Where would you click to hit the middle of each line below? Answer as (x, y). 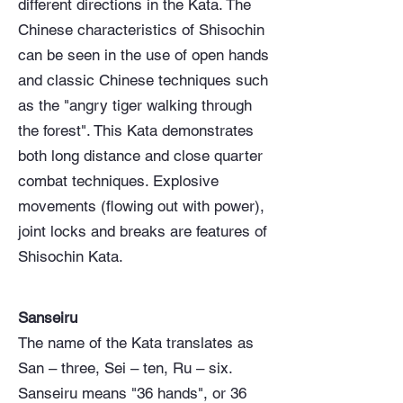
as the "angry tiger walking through (135, 105)
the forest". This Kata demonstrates (136, 130)
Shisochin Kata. (71, 256)
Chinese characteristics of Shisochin (141, 30)
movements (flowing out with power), (141, 206)
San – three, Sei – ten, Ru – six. (125, 368)
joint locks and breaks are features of (143, 231)
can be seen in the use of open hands (143, 55)
